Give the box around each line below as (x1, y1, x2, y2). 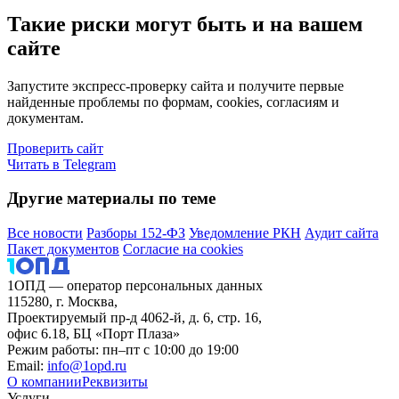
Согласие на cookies (123, 241, 243, 257)
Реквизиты (82, 374, 148, 390)
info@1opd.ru (47, 358, 126, 374)
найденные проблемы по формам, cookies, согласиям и (7, 94, 339, 110)
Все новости (7, 225, 83, 241)
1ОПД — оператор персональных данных (7, 278, 263, 294)
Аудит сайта (305, 225, 379, 241)
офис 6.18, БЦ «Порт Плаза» (7, 326, 180, 342)
